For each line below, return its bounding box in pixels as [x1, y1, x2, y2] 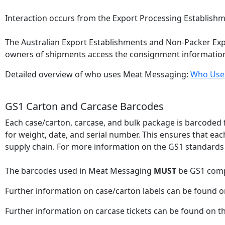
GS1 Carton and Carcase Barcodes [5, 99, 164, 113]
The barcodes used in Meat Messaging [5, 165, 154, 176]
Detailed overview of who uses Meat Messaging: [5, 69, 190, 80]
